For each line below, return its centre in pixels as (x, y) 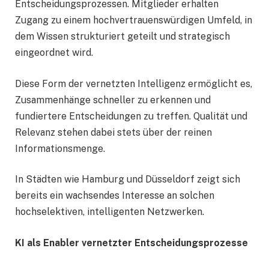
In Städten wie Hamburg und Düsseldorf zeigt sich (128, 180)
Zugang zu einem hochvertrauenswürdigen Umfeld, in (134, 20)
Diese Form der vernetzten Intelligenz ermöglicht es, (134, 83)
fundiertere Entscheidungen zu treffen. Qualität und (131, 116)
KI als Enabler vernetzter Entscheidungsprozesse (131, 243)
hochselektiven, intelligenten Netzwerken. (110, 212)
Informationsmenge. (60, 148)
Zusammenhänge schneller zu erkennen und (113, 100)
